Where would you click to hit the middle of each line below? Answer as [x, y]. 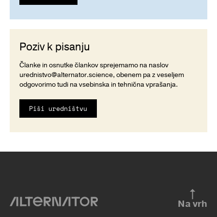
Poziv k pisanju [55, 47]
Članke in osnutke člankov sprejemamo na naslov [94, 65]
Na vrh [193, 204]
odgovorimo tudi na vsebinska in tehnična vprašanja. [99, 84]
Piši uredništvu [58, 108]
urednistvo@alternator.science [66, 75]
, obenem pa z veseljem [148, 75]
